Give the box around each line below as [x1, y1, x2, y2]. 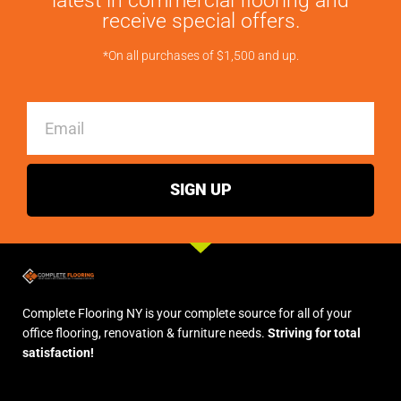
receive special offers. [101, 9, 300, 34]
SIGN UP [169, 180, 232, 200]
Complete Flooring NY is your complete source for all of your [22, 305, 352, 320]
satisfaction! [22, 345, 94, 360]
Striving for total [268, 325, 361, 340]
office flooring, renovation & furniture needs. [22, 325, 268, 340]
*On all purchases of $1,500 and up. [102, 48, 299, 64]
